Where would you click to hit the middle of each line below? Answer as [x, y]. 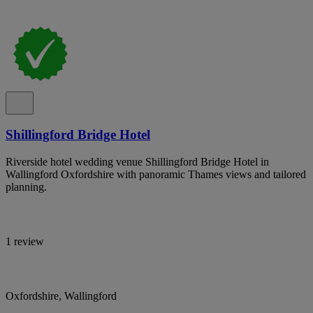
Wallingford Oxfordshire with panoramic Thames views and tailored [156, 174]
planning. [26, 187]
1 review [25, 241]
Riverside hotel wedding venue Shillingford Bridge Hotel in [137, 161]
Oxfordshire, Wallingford [61, 296]
